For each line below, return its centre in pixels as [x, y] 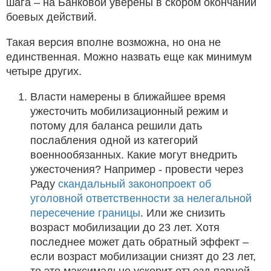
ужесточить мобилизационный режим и [129, 111]
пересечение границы [85, 213]
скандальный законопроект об [135, 184]
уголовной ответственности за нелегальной [141, 198]
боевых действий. [53, 17]
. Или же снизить [183, 213]
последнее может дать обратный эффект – [139, 242]
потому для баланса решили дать [116, 126]
